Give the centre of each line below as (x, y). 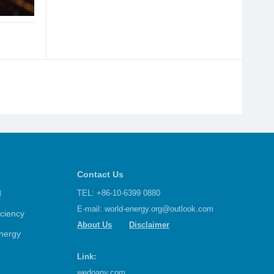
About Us (94, 225)
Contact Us (100, 175)
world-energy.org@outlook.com (159, 209)
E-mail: (91, 209)
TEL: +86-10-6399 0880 (119, 193)
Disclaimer (149, 225)
